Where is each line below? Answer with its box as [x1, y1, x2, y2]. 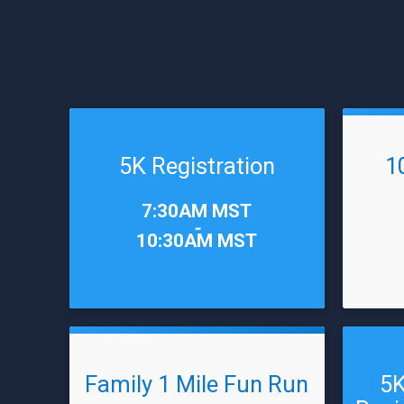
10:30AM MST [136, 230, 258, 252]
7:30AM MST [142, 200, 252, 222]
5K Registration [118, 152, 275, 179]
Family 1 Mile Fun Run [85, 371, 309, 398]
